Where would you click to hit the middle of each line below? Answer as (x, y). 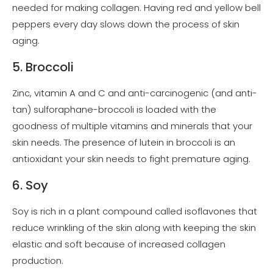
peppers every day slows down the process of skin (126, 24)
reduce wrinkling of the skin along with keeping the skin (134, 228)
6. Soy (30, 185)
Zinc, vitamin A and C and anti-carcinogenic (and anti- (135, 93)
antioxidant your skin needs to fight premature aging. (131, 159)
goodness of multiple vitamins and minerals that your (132, 126)
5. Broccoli (43, 67)
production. (38, 261)
